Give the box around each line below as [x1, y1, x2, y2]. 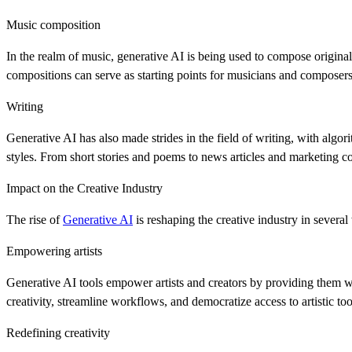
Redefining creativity [6, 325, 110, 339]
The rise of [6, 212, 63, 226]
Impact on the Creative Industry [6, 181, 163, 195]
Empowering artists [6, 244, 102, 258]
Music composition [6, 17, 101, 31]
